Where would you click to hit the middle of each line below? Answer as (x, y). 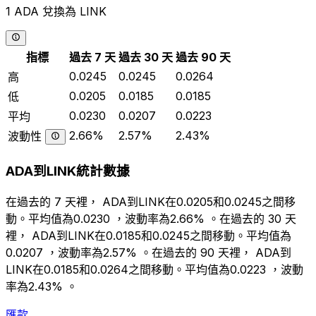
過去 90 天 (203, 57)
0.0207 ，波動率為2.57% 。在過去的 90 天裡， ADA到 (148, 252)
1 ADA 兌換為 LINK (56, 12)
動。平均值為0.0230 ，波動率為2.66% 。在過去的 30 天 (151, 218)
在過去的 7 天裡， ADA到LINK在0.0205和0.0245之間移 (151, 201)
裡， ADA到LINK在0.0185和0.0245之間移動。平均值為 (148, 235)
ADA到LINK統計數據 (68, 171)
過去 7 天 (92, 57)
